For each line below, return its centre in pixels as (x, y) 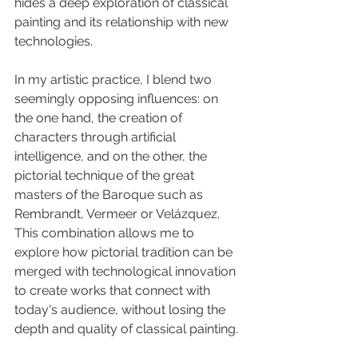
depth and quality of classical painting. (126, 329)
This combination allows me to (106, 233)
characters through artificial (97, 137)
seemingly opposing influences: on (118, 99)
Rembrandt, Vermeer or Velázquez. (119, 214)
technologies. (54, 41)
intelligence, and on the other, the (112, 156)
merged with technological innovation (127, 271)
